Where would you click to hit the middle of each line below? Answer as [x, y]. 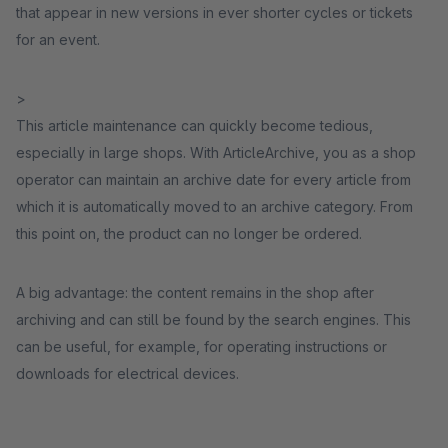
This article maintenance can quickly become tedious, [194, 125]
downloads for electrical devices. [127, 373]
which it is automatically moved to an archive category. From [214, 206]
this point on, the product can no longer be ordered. [189, 233]
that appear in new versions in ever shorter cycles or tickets [214, 12]
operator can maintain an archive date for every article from [213, 179]
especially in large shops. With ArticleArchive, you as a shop [216, 152]
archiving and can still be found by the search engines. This [213, 319]
